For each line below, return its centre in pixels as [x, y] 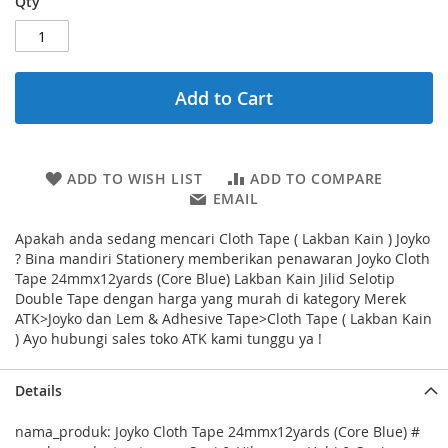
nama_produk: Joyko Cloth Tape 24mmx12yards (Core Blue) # [217, 431]
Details [38, 390]
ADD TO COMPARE [316, 178]
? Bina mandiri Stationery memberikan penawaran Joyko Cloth [222, 258]
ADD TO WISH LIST [135, 178]
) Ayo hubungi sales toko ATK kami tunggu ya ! [168, 338]
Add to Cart [224, 98]
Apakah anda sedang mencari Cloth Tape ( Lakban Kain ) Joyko [222, 238]
